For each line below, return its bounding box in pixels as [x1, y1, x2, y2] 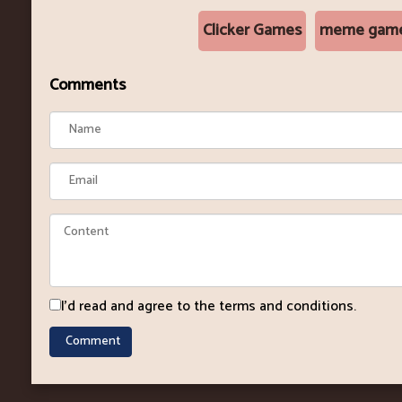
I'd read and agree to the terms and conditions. [61, 293, 356, 319]
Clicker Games [202, 16, 301, 44]
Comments [49, 71, 126, 99]
